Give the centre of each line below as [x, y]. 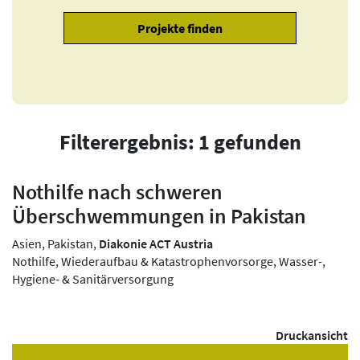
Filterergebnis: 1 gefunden [180, 142]
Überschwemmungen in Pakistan [159, 216]
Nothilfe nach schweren [117, 192]
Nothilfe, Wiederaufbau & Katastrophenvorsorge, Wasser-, [169, 261]
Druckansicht [312, 335]
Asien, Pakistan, [55, 243]
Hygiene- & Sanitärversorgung [93, 278]
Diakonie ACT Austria [156, 243]
